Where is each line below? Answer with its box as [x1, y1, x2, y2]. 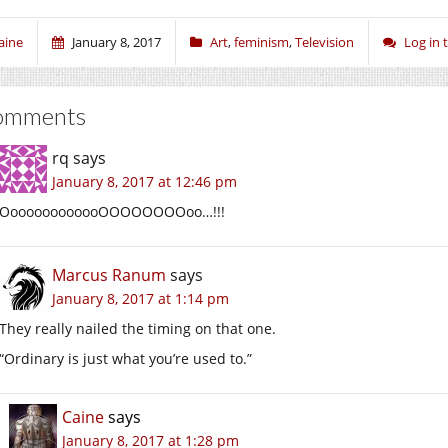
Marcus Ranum [52, 263, 166, 286]
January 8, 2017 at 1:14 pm [52, 288, 229, 308]
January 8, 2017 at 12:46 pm [52, 171, 237, 191]
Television [295, 32, 354, 51]
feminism [234, 32, 289, 51]
